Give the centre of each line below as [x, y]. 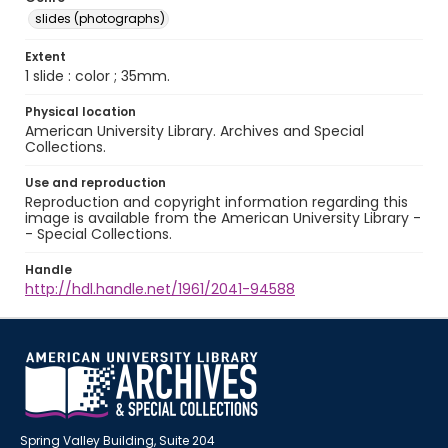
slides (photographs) [100, 18]
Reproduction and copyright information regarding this [216, 202]
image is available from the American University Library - [223, 218]
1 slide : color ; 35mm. [97, 76]
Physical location [80, 111]
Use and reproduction [95, 182]
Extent [45, 56]
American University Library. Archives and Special [194, 131]
